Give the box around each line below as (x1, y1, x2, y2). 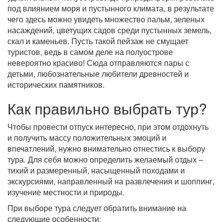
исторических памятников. (7, 79, 105, 90)
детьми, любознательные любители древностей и (7, 68, 189, 79)
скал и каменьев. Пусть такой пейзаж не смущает (7, 35, 188, 47)
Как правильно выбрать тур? (7, 98, 207, 119)
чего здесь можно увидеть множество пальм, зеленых (7, 13, 205, 25)
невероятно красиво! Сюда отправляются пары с (7, 57, 189, 68)
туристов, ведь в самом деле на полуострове (7, 46, 173, 57)
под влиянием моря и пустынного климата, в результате (7, 2, 214, 14)
